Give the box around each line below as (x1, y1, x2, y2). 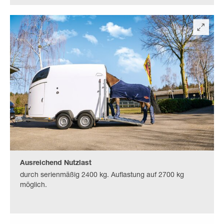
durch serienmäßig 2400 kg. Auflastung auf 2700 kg (20, 171, 184, 179)
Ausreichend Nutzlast (20, 159, 91, 167)
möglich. (20, 181, 47, 189)
